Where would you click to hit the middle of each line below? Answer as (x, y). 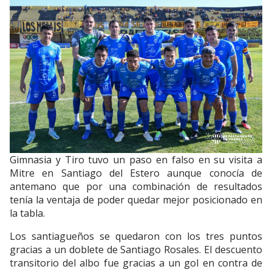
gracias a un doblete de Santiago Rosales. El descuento (136, 250)
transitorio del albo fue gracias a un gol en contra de (136, 263)
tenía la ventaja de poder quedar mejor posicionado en (136, 200)
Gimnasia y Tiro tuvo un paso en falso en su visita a (136, 160)
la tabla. (27, 213)
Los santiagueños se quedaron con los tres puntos (136, 236)
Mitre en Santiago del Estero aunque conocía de (136, 173)
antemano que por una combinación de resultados (136, 187)
